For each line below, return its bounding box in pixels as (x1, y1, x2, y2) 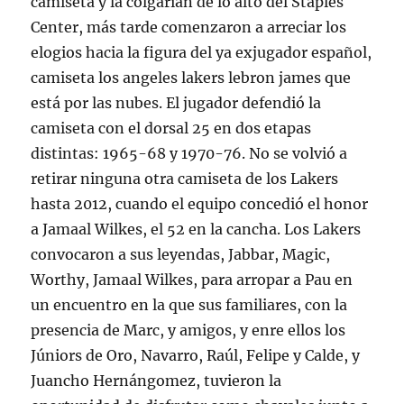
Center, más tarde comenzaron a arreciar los (31, 17, 347, 36)
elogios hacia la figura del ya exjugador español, (31, 42, 372, 61)
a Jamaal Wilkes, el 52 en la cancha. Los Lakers (31, 219, 362, 238)
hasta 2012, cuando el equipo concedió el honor (31, 194, 369, 213)
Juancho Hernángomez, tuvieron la (31, 371, 282, 390)
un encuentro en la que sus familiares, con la (31, 295, 348, 314)
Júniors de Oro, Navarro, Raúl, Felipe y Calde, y (31, 345, 361, 364)
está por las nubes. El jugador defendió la (31, 93, 322, 112)
